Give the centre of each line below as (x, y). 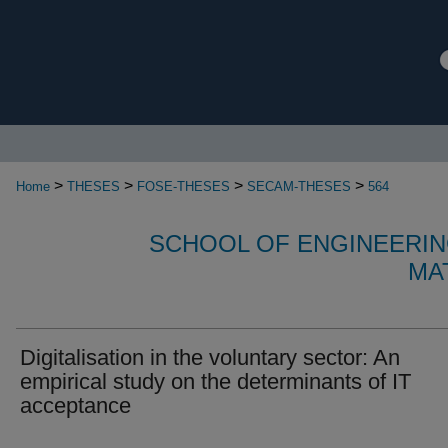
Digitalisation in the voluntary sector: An (210, 357)
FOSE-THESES (183, 186)
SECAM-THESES (299, 186)
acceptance (75, 405)
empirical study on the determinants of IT (215, 381)
